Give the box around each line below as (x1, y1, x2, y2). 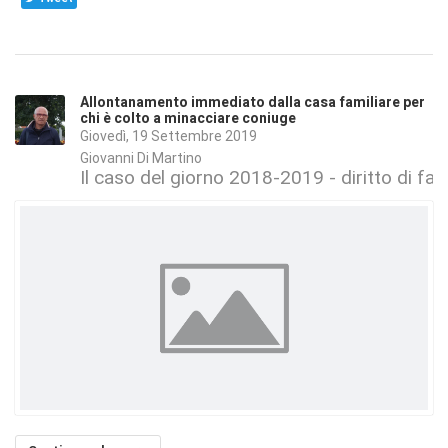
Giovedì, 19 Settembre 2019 (80, 128, 257, 145)
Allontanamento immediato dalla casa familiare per (80, 91, 425, 113)
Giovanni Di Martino (80, 149, 202, 166)
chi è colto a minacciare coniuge (80, 107, 296, 129)
